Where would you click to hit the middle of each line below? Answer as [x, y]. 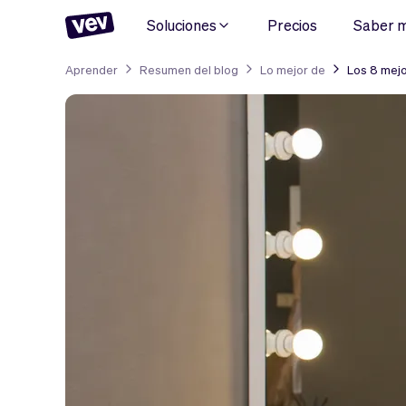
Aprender [92, 69]
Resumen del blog [189, 69]
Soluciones [182, 24]
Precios [292, 24]
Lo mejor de [293, 69]
